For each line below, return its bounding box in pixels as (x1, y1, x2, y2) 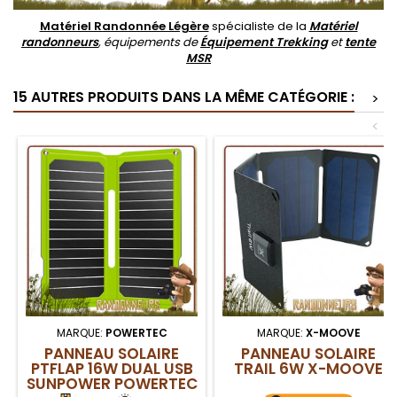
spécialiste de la (208, 17, 309, 35)
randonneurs (21, 33, 98, 51)
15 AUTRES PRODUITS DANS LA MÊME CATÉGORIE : (13, 86, 354, 107)
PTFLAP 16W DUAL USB (30, 357, 193, 379)
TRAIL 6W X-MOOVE (234, 357, 383, 379)
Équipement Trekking (200, 33, 328, 51)
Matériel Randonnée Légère (39, 17, 209, 35)
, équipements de (98, 33, 200, 51)
